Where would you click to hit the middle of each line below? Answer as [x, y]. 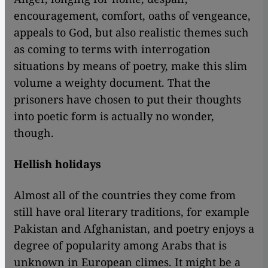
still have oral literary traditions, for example [132, 212]
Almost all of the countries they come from [125, 195]
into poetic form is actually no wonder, [114, 116]
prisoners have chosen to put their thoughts [127, 100]
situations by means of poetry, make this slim [130, 66]
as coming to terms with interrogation [112, 49]
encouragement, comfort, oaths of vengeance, [132, 16]
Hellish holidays [57, 164]
